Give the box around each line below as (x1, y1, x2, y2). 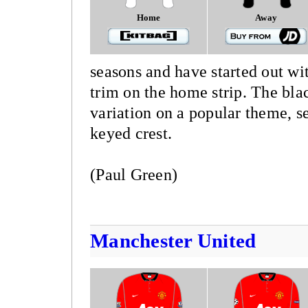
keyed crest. (90, 124, 172, 142)
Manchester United (90, 230, 256, 252)
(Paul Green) (90, 166, 177, 184)
